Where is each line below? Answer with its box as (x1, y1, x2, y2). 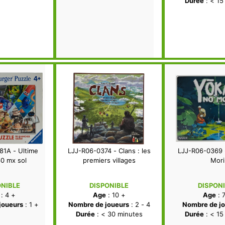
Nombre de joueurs (68, 200, 129, 209)
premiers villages (82, 156, 136, 165)
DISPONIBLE (89, 181, 129, 190)
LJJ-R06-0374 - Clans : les (67, 147, 151, 155)
